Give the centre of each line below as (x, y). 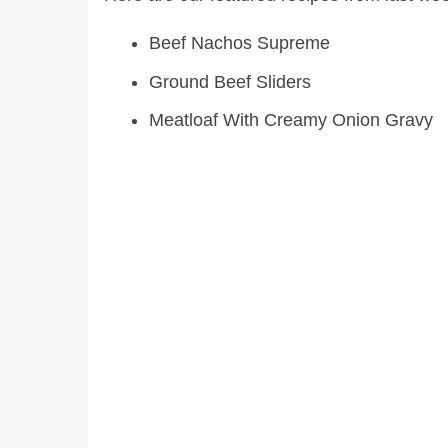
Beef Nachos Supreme (239, 43)
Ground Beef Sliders (230, 81)
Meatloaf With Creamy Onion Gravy (291, 120)
